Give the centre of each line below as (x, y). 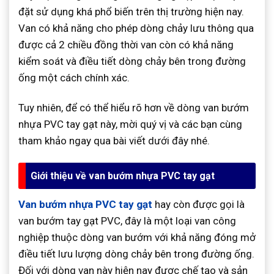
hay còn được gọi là (198, 205)
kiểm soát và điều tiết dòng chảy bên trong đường (132, 61)
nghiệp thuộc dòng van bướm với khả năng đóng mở (137, 238)
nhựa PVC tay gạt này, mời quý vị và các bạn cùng (130, 124)
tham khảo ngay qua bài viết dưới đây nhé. (114, 141)
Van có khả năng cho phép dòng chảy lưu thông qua (136, 28)
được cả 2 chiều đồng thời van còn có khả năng (126, 45)
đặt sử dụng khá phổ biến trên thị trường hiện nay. (131, 12)
